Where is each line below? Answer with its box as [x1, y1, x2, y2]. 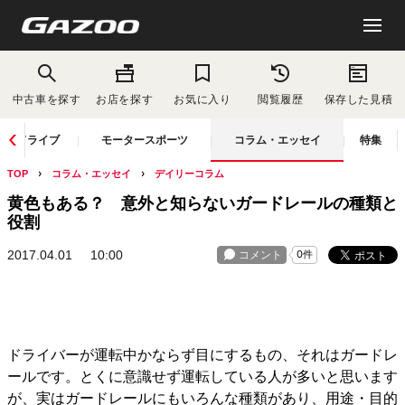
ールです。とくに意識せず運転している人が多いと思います [7, 369, 398, 384]
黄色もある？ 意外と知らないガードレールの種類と [7, 194, 398, 212]
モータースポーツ [100, 134, 188, 146]
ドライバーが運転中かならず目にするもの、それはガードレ [7, 347, 398, 363]
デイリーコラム [155, 168, 224, 179]
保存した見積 [324, 93, 393, 106]
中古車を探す [12, 93, 81, 106]
